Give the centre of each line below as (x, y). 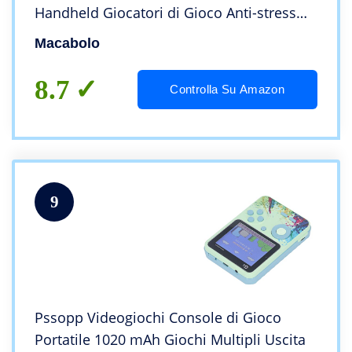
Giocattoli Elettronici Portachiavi (141, 35)
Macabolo (67, 44)
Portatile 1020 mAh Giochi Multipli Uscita (170, 340)
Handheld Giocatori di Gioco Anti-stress (165, 13)
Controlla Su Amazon (227, 90)
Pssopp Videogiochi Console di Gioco (158, 318)
